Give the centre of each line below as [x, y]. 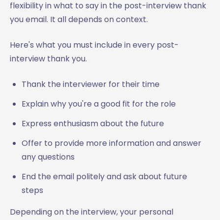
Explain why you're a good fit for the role [99, 104]
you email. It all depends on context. [80, 19]
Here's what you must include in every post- [94, 45]
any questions [48, 157]
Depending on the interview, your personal [92, 212]
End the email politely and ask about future [104, 176]
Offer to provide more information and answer [111, 143]
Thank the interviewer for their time [91, 84]
